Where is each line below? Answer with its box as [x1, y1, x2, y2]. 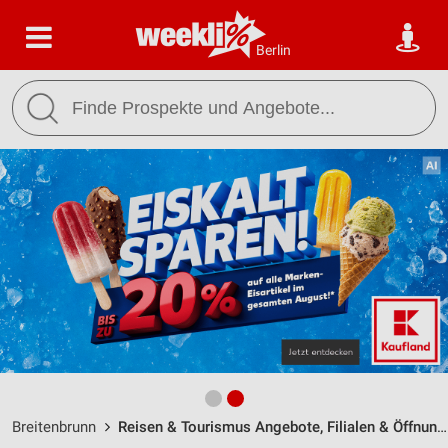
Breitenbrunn [12, 418, 96, 436]
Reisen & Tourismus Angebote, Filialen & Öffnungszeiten [118, 418, 437, 436]
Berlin [256, 42, 291, 58]
